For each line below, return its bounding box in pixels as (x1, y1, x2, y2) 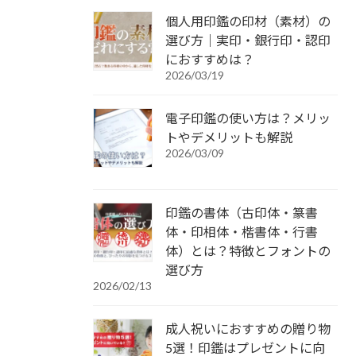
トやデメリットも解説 (165, 129, 292, 145)
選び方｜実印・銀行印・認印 (165, 32, 331, 48)
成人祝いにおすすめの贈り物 (165, 320, 331, 336)
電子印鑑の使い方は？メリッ (165, 110, 331, 126)
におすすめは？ (165, 51, 254, 67)
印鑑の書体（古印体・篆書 (165, 204, 318, 220)
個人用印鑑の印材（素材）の (165, 13, 331, 29)
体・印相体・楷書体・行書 (165, 223, 318, 239)
